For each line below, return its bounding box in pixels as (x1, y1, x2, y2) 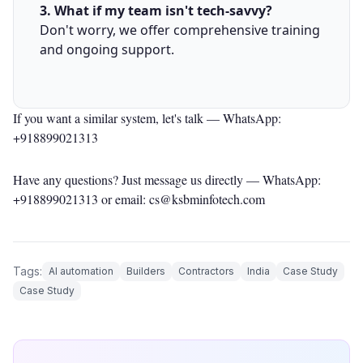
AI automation (49, 265, 113, 278)
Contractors (178, 265, 234, 278)
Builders (126, 265, 165, 278)
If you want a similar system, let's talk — (13, 109, 223, 127)
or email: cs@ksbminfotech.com (98, 190, 265, 208)
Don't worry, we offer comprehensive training (40, 21, 320, 40)
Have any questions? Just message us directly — (13, 171, 263, 189)
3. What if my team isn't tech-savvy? (40, 2, 272, 20)
